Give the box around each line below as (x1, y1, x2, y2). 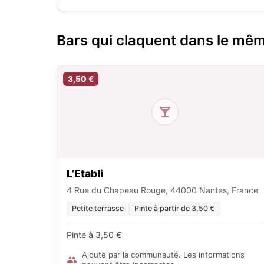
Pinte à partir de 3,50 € (134, 204, 214, 213)
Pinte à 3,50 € (67, 230, 122, 240)
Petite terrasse (72, 204, 124, 213)
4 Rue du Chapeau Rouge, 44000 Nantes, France (67, 185, 258, 196)
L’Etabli (67, 167, 103, 180)
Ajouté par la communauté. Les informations (82, 250, 245, 260)
